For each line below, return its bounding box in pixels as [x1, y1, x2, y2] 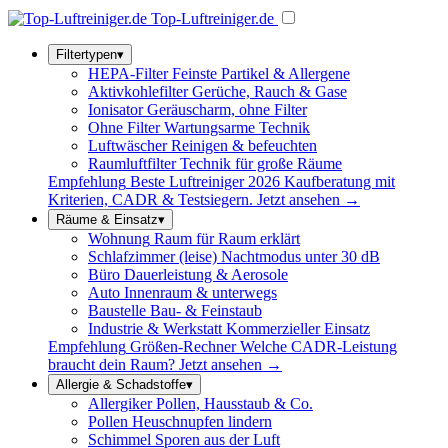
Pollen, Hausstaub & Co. [156, 395, 313, 412]
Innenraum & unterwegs [124, 284, 277, 301]
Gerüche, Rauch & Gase [192, 83, 347, 100]
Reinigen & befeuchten [171, 137, 317, 154]
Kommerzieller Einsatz [226, 320, 370, 337]
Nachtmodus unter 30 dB [221, 248, 380, 265]
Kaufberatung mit [284, 173, 395, 190]
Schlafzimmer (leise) [88, 248, 217, 265]
